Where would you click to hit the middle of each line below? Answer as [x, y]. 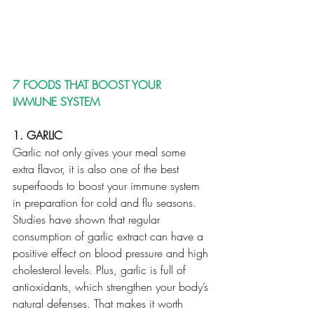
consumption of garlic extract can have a [110, 237]
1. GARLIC [37, 136]
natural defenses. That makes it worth [100, 304]
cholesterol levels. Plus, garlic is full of [101, 270]
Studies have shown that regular [88, 220]
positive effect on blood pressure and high [112, 253]
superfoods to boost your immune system [108, 186]
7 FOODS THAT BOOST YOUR [89, 85]
